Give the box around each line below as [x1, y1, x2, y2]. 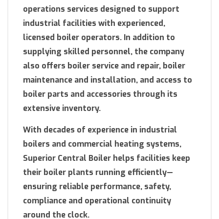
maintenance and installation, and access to [23, 75, 192, 86]
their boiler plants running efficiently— [23, 167, 173, 178]
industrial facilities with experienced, [23, 18, 165, 29]
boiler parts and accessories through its [23, 89, 177, 100]
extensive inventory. [23, 103, 101, 114]
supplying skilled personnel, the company [23, 46, 184, 57]
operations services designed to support [23, 4, 179, 15]
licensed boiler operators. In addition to [23, 32, 175, 43]
